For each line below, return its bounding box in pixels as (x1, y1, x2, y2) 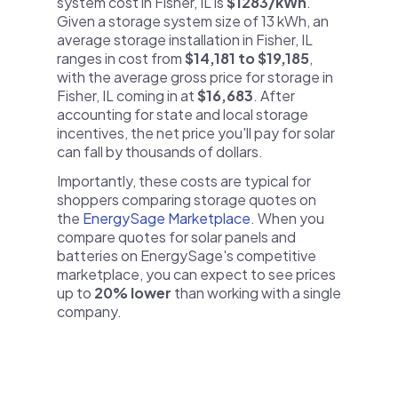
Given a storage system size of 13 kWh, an (57, 12, 329, 30)
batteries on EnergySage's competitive (57, 246, 316, 265)
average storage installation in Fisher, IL (57, 30, 313, 49)
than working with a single (171, 283, 341, 302)
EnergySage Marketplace (83, 209, 251, 227)
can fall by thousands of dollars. (57, 142, 263, 161)
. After (253, 86, 295, 105)
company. (57, 302, 122, 321)
